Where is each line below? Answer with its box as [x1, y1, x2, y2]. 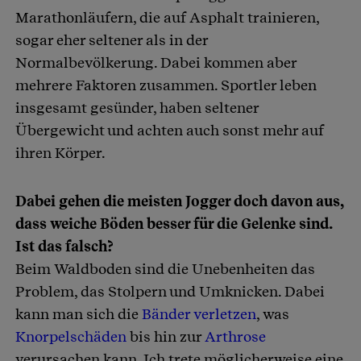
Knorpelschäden [15, 327, 127, 345]
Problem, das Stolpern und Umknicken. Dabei [15, 282, 325, 300]
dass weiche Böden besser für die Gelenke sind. [15, 214, 332, 232]
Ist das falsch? [15, 237, 114, 255]
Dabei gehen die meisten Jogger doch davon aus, [15, 192, 343, 210]
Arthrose [205, 327, 266, 345]
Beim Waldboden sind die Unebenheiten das [15, 259, 315, 277]
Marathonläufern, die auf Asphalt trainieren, [15, 8, 319, 26]
